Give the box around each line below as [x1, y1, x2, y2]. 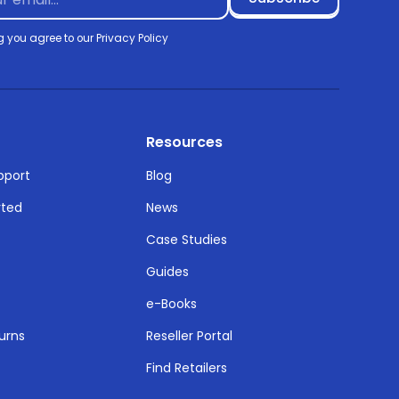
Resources [146, 132, 224, 153]
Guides [146, 262, 190, 281]
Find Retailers [146, 358, 228, 377]
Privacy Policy [96, 30, 169, 46]
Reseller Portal [146, 326, 233, 345]
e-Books [146, 294, 198, 313]
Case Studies [146, 231, 228, 249]
